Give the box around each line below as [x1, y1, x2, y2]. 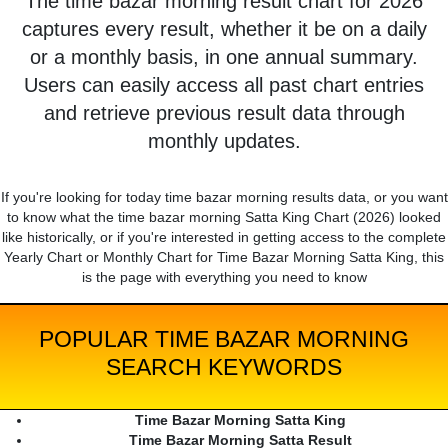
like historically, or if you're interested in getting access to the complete [2, 229, 446, 246]
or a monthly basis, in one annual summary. [30, 46, 418, 69]
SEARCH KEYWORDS [106, 354, 342, 381]
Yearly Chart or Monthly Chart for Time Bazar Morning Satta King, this [4, 249, 444, 266]
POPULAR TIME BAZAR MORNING [39, 326, 409, 353]
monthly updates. [147, 130, 301, 153]
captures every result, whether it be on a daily [21, 18, 427, 41]
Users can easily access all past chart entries [24, 74, 424, 97]
